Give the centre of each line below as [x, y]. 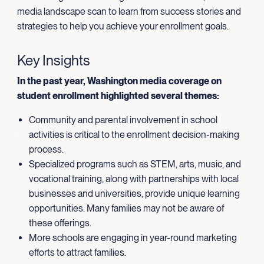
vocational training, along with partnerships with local [133, 179]
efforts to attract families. [77, 252]
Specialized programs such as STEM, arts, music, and [135, 164]
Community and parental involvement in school [123, 120]
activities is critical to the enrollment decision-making [134, 134]
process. [46, 149]
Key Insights [53, 60]
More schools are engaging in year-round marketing [133, 237]
